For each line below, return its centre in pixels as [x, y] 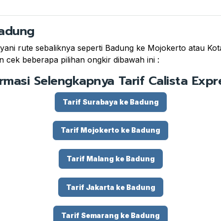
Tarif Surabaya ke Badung [110, 102]
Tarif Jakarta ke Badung [110, 187]
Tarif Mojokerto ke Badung [110, 130]
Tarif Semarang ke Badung [110, 216]
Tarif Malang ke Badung [110, 159]
